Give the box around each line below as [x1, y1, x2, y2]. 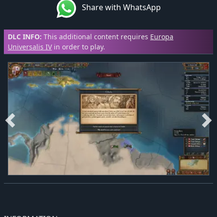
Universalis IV [8, 42, 52, 52]
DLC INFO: [8, 32, 42, 42]
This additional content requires [42, 32, 150, 42]
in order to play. [52, 42, 105, 52]
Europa [150, 32, 173, 42]
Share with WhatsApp [76, 2, 161, 13]
